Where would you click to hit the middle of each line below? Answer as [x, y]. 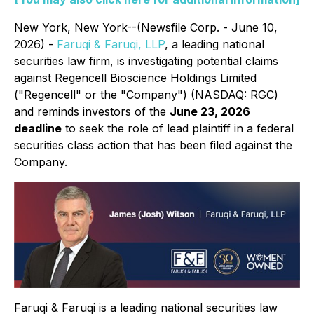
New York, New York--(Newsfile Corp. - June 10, [146, 27]
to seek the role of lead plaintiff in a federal [178, 128]
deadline [38, 128]
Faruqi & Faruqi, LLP [111, 44]
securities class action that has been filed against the [153, 145]
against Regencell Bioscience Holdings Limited [135, 78]
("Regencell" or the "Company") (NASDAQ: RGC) [146, 95]
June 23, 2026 [210, 111]
